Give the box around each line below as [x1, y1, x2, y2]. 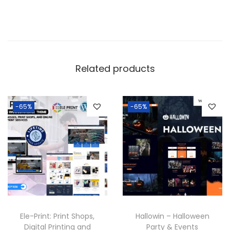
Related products [75, 62, 155, 75]
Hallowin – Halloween [135, 210, 209, 221]
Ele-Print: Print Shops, [20, 210, 95, 221]
